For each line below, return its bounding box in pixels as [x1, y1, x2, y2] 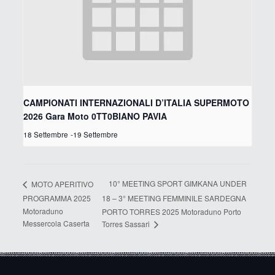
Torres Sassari [102, 219, 152, 230]
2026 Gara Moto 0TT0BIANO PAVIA [23, 110, 167, 123]
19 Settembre [72, 130, 118, 140]
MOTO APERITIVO [29, 178, 93, 189]
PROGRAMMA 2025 [22, 192, 91, 203]
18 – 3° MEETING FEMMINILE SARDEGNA [102, 193, 246, 204]
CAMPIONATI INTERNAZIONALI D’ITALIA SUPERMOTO [23, 96, 249, 109]
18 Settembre [23, 130, 68, 140]
